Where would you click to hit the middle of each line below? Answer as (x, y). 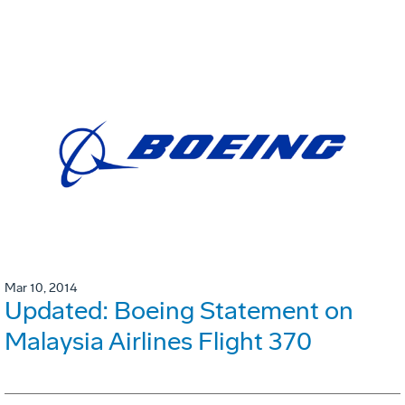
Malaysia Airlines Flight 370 (158, 341)
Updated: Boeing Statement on (179, 310)
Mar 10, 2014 (41, 287)
